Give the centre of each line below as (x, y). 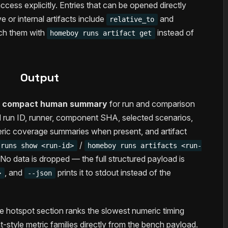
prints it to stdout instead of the (113, 173)
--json (40, 173)
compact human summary (54, 104)
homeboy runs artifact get (101, 33)
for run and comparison (151, 104)
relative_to (132, 20)
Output (40, 78)
